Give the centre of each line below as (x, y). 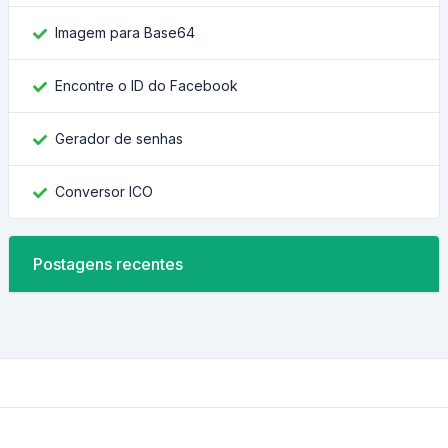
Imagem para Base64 (125, 32)
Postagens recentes (108, 264)
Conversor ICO (104, 191)
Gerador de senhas (119, 138)
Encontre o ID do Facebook (146, 85)
